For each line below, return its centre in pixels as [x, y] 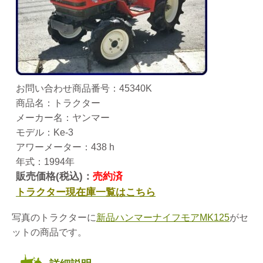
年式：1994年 [45, 161]
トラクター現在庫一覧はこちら [86, 192]
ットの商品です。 [49, 232]
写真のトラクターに [54, 217]
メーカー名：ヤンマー [63, 117]
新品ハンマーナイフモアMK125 [163, 217]
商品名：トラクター [58, 103]
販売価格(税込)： [54, 176]
